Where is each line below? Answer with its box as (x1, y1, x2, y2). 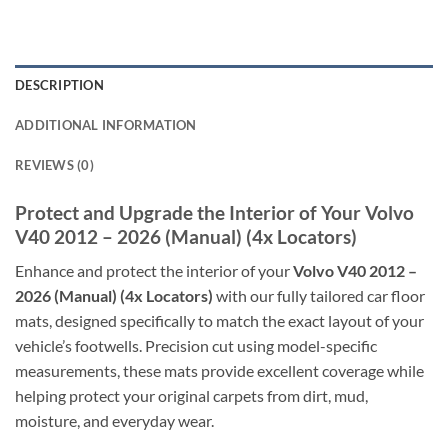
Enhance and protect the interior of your (15, 261, 293, 281)
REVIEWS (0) (15, 156, 94, 173)
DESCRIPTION (15, 76, 104, 93)
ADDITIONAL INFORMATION (15, 116, 197, 133)
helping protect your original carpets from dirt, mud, (15, 386, 368, 406)
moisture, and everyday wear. (15, 411, 214, 431)
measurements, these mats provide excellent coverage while (15, 361, 424, 381)
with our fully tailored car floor (213, 286, 425, 306)
